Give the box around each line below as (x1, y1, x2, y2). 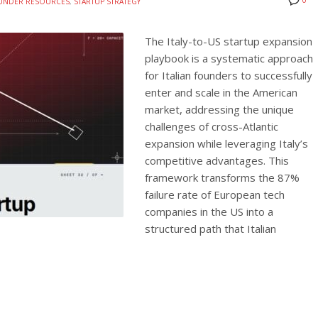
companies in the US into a (145, 204, 273, 219)
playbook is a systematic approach (145, 51, 313, 66)
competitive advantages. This (145, 153, 289, 168)
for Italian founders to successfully (145, 68, 312, 83)
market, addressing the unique (145, 102, 294, 117)
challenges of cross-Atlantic (145, 119, 278, 134)
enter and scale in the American (145, 85, 297, 100)
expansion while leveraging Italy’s (145, 136, 308, 151)
